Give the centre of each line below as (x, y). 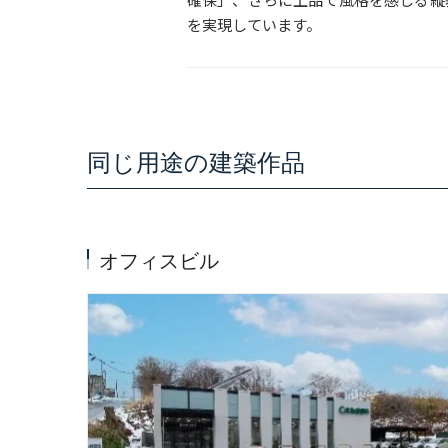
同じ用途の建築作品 (196, 163)
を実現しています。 (254, 24)
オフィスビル (159, 261)
